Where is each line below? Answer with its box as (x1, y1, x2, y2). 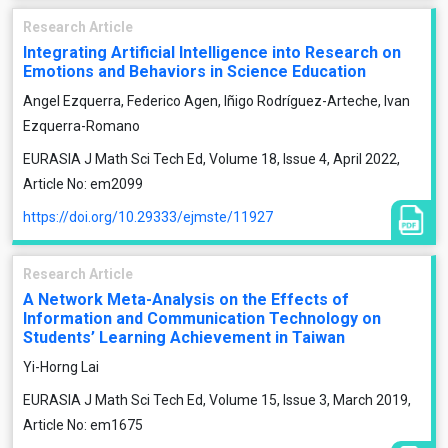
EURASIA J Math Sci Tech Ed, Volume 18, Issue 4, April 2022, (23, 151, 400, 167)
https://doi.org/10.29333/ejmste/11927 (23, 209, 273, 225)
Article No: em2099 (23, 176, 143, 192)
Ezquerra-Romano (23, 118, 140, 134)
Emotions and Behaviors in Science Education (23, 62, 366, 81)
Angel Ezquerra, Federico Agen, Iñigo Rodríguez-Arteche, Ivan (23, 93, 410, 109)
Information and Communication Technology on (23, 309, 381, 328)
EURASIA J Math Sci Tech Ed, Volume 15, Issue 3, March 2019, (23, 392, 411, 408)
